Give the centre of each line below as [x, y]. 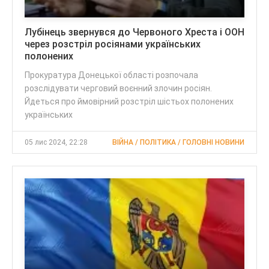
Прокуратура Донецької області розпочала [111, 75]
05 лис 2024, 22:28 [56, 142]
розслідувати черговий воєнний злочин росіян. [118, 88]
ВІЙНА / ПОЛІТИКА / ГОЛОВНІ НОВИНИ [178, 142]
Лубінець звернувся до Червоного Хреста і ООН [134, 32]
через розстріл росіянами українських [113, 44]
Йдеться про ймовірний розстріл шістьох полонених [129, 101]
